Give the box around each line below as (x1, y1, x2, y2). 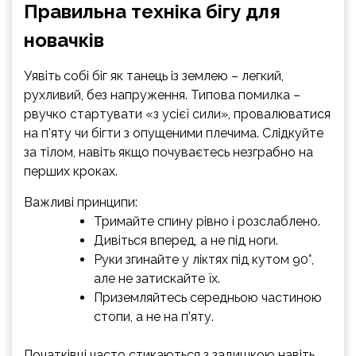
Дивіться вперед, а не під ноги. (94, 233, 278, 248)
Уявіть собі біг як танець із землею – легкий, (24, 68, 284, 83)
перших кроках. (24, 164, 118, 179)
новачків (24, 29, 104, 52)
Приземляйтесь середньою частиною (94, 290, 322, 305)
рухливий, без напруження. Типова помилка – (24, 87, 300, 103)
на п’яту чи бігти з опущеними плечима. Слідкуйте (24, 126, 323, 141)
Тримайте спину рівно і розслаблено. (94, 214, 320, 229)
